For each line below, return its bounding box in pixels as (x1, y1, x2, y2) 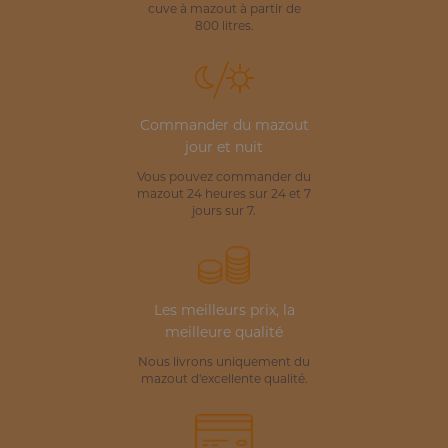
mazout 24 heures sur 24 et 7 (137, 188, 311, 201)
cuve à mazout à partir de (147, 3, 301, 16)
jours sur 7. (192, 205, 256, 218)
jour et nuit (185, 140, 263, 156)
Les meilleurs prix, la (153, 303, 295, 319)
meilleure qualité (165, 325, 283, 341)
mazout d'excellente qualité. (140, 373, 308, 386)
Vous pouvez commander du (137, 171, 311, 184)
